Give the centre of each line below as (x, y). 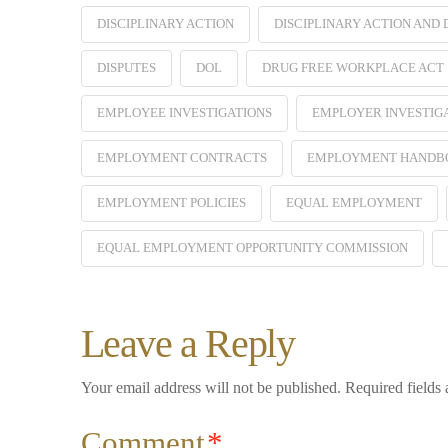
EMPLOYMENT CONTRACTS (181, 158)
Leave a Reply (187, 344)
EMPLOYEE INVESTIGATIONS (184, 113)
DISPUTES (126, 68)
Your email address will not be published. (210, 388)
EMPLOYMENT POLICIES (171, 203)
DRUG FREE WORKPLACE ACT (352, 68)
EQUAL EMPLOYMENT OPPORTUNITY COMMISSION (252, 248)
